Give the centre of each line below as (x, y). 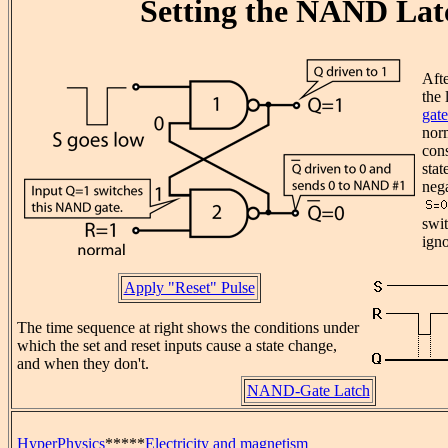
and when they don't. (83, 364)
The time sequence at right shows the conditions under (188, 328)
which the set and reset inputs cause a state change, (177, 346)
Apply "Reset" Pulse (189, 288)
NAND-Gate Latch (308, 391)
